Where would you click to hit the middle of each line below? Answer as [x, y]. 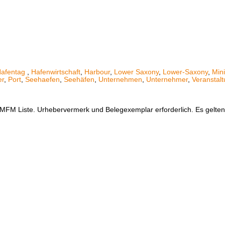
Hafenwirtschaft [55, 72]
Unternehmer [167, 79]
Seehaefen [42, 79]
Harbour [97, 72]
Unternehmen [120, 79]
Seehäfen [79, 79]
